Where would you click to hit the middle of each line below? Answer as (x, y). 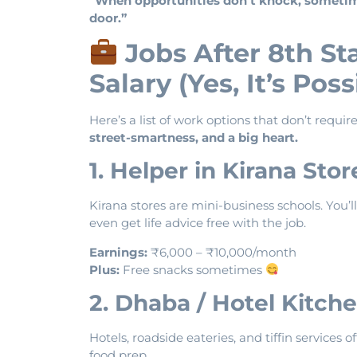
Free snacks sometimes (192, 269)
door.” (108, 18)
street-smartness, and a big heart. (194, 137)
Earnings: (118, 252)
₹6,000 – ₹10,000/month (222, 252)
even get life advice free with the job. (198, 223)
